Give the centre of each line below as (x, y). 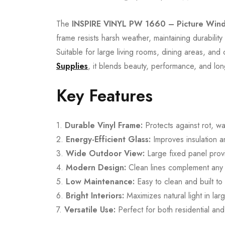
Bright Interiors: (95, 196)
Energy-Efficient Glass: (108, 139)
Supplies (72, 66)
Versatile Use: (90, 210)
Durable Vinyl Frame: (104, 125)
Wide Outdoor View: (105, 153)
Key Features (104, 96)
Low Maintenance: (100, 182)
